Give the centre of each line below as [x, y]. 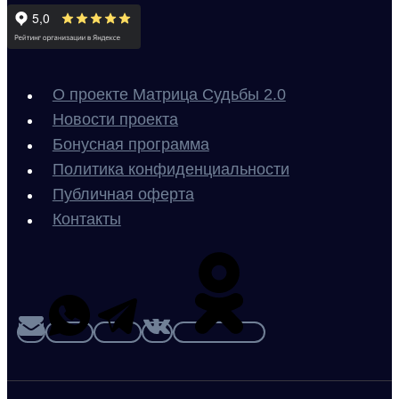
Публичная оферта [123, 195]
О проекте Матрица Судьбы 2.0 [169, 95]
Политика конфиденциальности [171, 170]
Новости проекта [115, 120]
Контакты [86, 220]
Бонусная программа [130, 145]
